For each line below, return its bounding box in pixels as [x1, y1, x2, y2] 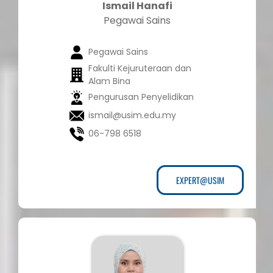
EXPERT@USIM [176, 174, 224, 187]
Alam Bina [88, 75, 130, 88]
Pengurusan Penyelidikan [88, 91, 194, 104]
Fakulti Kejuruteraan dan [88, 62, 191, 75]
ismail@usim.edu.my [88, 109, 176, 122]
